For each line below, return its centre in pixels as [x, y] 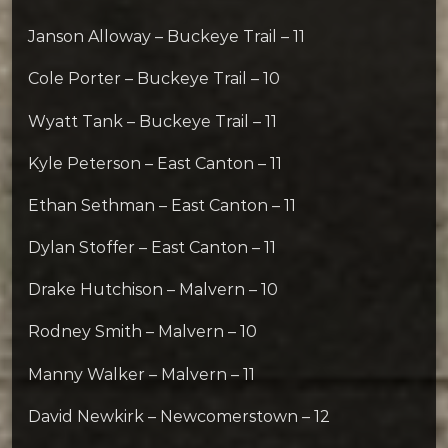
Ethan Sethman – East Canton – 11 [162, 205]
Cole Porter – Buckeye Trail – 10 [154, 79]
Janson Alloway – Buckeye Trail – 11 [166, 37]
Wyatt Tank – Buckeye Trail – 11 [152, 121]
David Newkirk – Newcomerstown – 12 [179, 416]
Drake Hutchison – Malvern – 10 [153, 290]
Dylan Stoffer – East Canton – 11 [152, 248]
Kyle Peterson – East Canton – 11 [155, 163]
